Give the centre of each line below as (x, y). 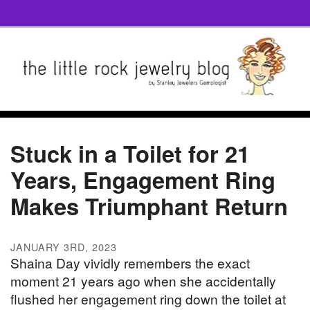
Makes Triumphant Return (149, 206)
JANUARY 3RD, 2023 (64, 246)
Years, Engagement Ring (143, 180)
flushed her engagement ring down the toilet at (148, 298)
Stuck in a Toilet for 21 (130, 154)
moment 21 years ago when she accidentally (143, 280)
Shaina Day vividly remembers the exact (130, 262)
